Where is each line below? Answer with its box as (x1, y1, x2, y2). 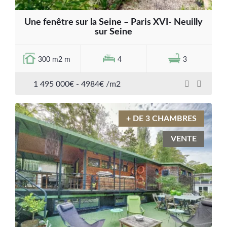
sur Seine (95, 27, 132, 37)
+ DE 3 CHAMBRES (126, 115, 197, 123)
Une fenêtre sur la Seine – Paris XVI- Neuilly (24, 18, 203, 27)
